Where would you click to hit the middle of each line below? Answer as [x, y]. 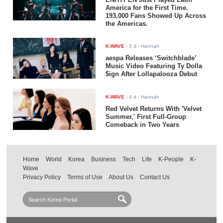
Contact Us [155, 177]
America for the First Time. [147, 7]
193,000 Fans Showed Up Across [156, 15]
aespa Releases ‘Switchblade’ [151, 58]
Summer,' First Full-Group [146, 117]
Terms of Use [85, 177]
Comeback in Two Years [143, 125]
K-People [171, 160]
